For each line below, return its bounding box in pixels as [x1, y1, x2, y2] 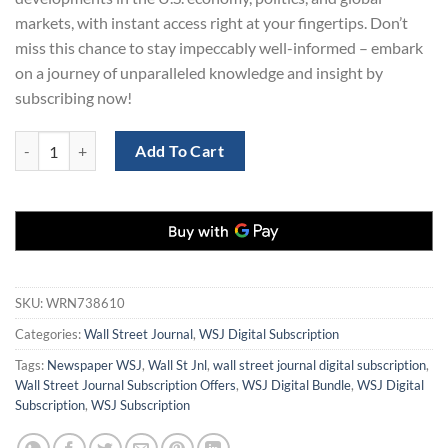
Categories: [15, 326, 84, 343]
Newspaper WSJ [47, 357, 142, 374]
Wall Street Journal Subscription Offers [15, 377, 236, 394]
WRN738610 [46, 295, 125, 312]
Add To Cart [135, 140, 225, 160]
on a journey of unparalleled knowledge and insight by [15, 63, 383, 83]
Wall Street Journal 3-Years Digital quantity [14, 132, 282, 150]
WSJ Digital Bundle [242, 377, 351, 394]
